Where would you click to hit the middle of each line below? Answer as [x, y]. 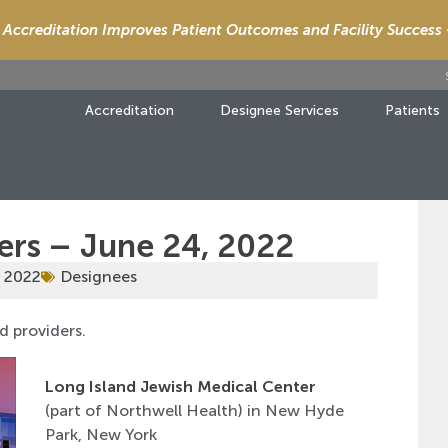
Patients [412, 110]
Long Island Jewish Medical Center [180, 387]
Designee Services [279, 110]
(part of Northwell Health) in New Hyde [194, 411]
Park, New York [100, 435]
